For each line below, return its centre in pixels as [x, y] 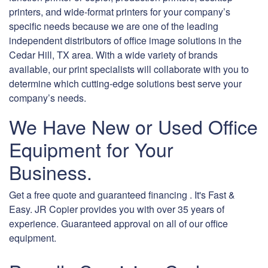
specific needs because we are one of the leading [114, 26]
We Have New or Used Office [133, 127]
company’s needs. [48, 98]
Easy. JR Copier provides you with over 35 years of [117, 209]
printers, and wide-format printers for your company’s [120, 12]
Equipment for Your [91, 149]
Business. [51, 172]
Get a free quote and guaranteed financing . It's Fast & [122, 195]
